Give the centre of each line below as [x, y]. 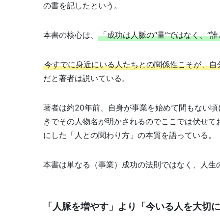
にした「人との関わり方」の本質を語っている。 [130, 135]
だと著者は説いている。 [86, 78]
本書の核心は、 [71, 35]
